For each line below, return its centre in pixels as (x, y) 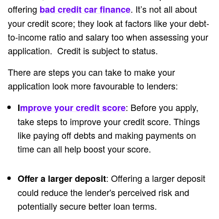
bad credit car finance (85, 10)
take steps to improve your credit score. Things (109, 121)
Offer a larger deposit (62, 179)
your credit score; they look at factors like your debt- (109, 23)
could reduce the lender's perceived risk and (103, 192)
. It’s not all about (164, 9)
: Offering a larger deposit (156, 178)
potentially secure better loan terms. (87, 206)
